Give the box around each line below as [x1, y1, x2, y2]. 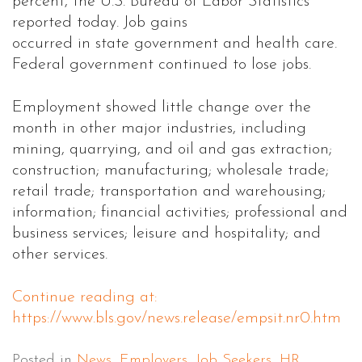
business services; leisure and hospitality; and [12, 225, 321, 242]
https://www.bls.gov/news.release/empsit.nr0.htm [12, 310, 341, 327]
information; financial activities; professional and [12, 204, 347, 221]
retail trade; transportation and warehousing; [12, 183, 326, 200]
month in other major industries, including [12, 120, 306, 137]
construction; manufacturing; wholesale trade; [12, 162, 329, 179]
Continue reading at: [12, 289, 158, 306]
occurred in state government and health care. [12, 36, 337, 53]
